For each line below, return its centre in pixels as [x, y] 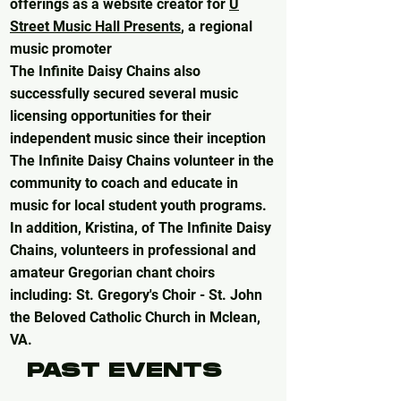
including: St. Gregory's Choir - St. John [136, 295]
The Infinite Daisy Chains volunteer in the [142, 161]
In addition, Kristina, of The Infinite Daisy [141, 228]
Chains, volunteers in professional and [133, 251]
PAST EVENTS [124, 371]
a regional [220, 27]
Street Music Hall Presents [95, 27]
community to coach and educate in [124, 183]
